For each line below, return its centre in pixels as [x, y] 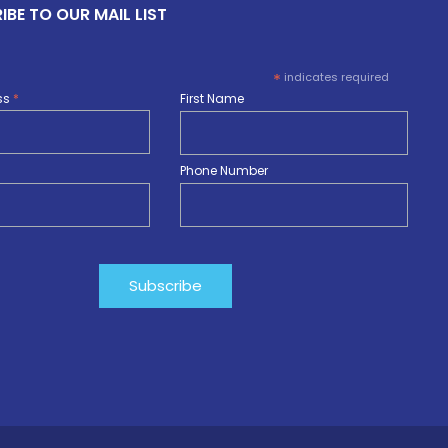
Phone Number [224, 171]
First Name [212, 98]
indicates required [334, 76]
